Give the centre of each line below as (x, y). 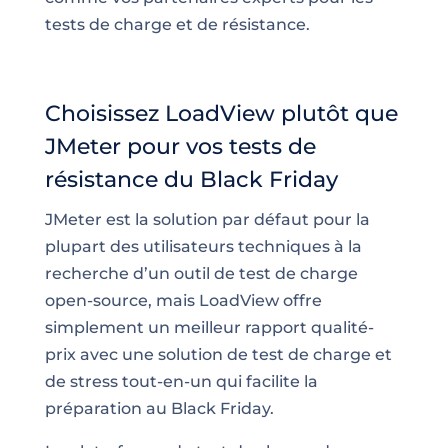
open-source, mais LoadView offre (183, 300)
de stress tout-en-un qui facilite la (181, 381)
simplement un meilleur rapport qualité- (209, 327)
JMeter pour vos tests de (180, 146)
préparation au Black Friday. (159, 408)
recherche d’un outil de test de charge (201, 273)
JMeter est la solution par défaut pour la (207, 219)
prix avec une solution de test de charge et (218, 354)
